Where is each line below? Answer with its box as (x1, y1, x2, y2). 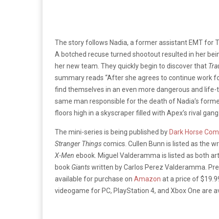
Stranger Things (55, 139, 102, 148)
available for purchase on (55, 175, 134, 183)
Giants (71, 163, 90, 171)
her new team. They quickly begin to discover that (55, 62, 208, 70)
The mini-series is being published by (55, 128, 169, 136)
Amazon (134, 175, 161, 183)
